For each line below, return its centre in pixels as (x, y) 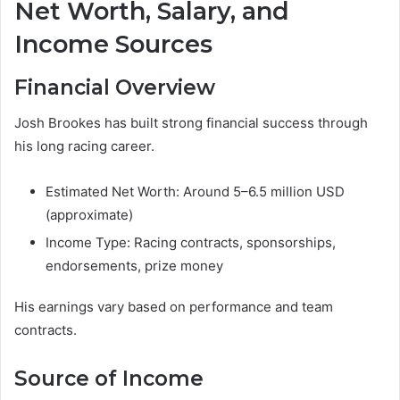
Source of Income (109, 379)
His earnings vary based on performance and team (174, 307)
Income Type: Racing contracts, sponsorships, (191, 243)
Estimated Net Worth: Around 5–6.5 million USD (195, 192)
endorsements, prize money (134, 266)
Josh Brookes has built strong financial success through (191, 123)
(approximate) (89, 215)
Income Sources (113, 45)
